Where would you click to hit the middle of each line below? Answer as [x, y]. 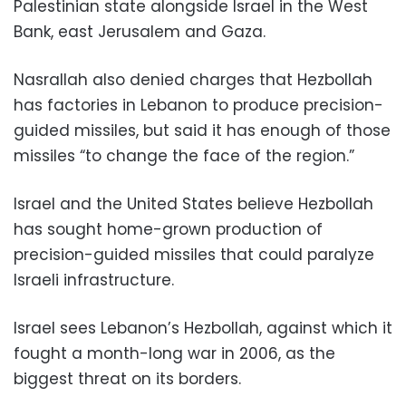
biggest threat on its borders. [127, 379]
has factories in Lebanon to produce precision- [198, 106]
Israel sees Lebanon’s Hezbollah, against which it [203, 329]
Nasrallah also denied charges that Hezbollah [193, 80]
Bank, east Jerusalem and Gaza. [140, 32]
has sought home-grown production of [168, 230]
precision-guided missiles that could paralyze [194, 255]
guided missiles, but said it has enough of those [202, 131]
